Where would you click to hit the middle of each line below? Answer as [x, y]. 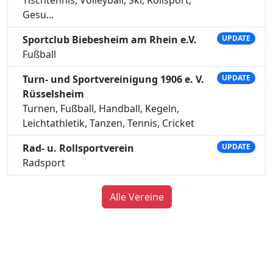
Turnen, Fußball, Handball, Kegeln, [101, 108]
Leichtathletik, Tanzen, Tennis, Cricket [108, 123]
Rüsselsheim [53, 94]
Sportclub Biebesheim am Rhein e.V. [110, 39]
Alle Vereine [136, 197]
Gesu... [38, 14]
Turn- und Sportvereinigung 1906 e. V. [113, 79]
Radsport [44, 162]
